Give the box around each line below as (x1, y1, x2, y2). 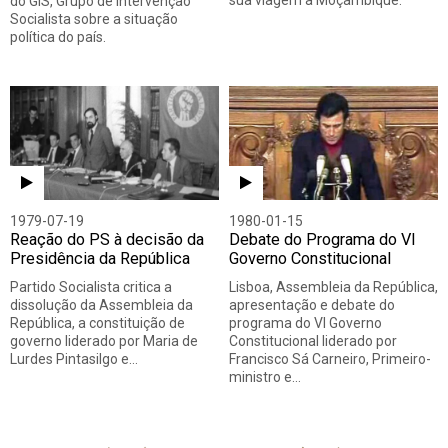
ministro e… (229, 368, 301, 385)
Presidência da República (10, 248, 190, 268)
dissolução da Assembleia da (10, 296, 193, 313)
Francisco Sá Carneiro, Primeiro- (229, 350, 431, 367)
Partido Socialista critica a (10, 278, 172, 295)
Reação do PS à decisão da (10, 229, 204, 249)
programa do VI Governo (229, 314, 382, 331)
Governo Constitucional (229, 248, 391, 268)
